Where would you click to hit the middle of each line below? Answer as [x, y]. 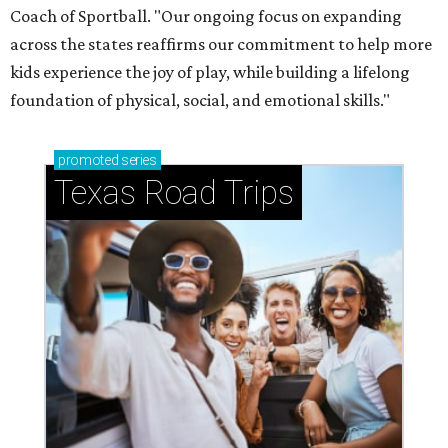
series [137, 160]
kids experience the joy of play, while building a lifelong [210, 72]
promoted [88, 160]
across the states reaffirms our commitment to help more [221, 44]
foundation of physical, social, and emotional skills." [200, 100]
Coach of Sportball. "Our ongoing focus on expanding [206, 16]
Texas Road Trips [174, 193]
